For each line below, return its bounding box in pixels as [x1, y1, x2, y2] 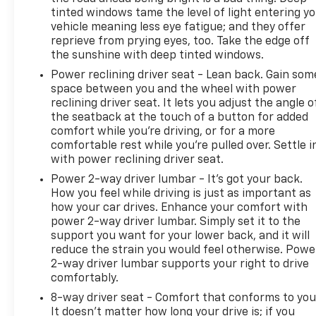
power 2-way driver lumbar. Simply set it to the [51, 216, 301, 228]
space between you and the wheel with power [51, 83, 297, 95]
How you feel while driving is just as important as [51, 188, 312, 200]
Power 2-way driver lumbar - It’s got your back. [51, 174, 303, 186]
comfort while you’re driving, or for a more [51, 126, 276, 138]
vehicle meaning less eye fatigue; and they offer [51, 21, 306, 33]
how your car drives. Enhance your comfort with [51, 202, 308, 214]
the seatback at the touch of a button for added [51, 111, 309, 123]
